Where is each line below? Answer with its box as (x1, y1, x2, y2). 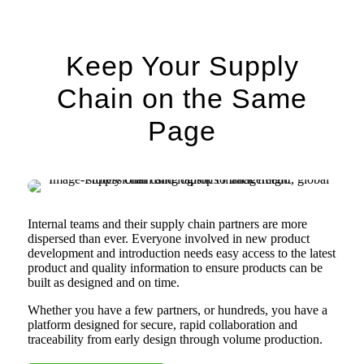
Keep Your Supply (65, 50, 299, 82)
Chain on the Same (57, 83, 307, 115)
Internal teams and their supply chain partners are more (27, 217, 307, 232)
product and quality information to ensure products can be (27, 261, 323, 275)
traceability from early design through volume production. (27, 332, 323, 347)
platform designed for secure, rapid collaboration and (27, 318, 297, 332)
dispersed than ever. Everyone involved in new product (27, 232, 310, 246)
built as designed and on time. (27, 275, 180, 290)
